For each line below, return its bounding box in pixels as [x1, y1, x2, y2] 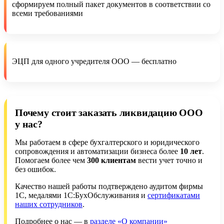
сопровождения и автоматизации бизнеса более [15, 146, 180, 155]
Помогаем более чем [15, 155, 87, 164]
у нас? [15, 118, 42, 129]
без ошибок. [15, 164, 56, 173]
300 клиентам [87, 155, 136, 164]
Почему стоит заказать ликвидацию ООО [15, 106, 203, 118]
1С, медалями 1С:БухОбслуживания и [15, 190, 147, 199]
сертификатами [147, 190, 200, 199]
